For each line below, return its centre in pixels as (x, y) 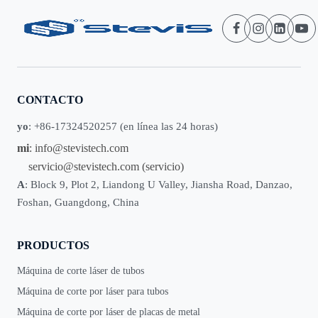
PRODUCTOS (53, 246)
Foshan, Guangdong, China (78, 203)
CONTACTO (50, 100)
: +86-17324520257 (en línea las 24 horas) (123, 126)
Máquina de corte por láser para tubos (93, 292)
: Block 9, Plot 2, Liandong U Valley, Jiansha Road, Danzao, (159, 185)
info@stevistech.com (82, 148)
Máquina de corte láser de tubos (81, 271)
